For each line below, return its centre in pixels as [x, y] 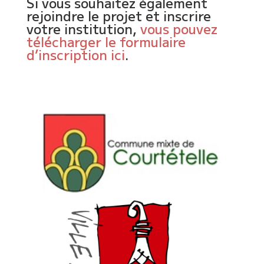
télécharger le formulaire [106, 41]
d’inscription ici [75, 54]
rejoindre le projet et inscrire [118, 15]
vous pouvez [179, 28]
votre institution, [83, 28]
